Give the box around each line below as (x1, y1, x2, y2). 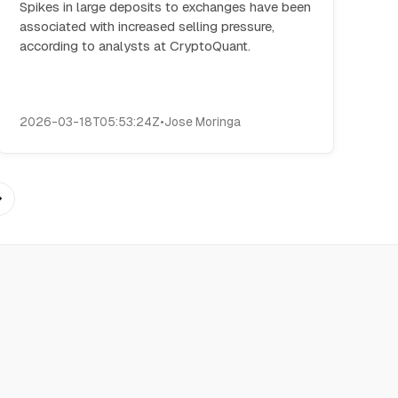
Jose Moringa (164, 114, 242, 130)
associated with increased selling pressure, (20, 18, 275, 35)
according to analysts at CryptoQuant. (20, 37, 251, 54)
